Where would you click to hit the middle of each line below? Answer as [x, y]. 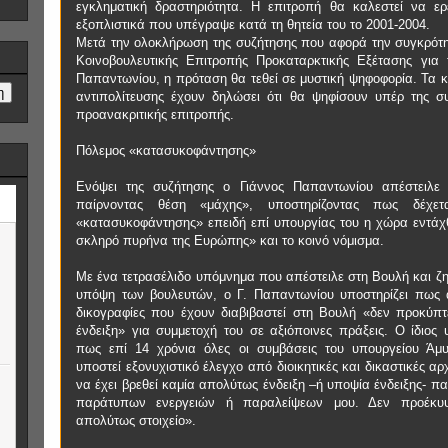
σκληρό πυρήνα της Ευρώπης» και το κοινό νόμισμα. [230, 240]
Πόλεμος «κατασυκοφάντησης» [166, 150]
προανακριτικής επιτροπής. [155, 114]
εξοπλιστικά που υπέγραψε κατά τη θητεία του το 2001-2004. [253, 24]
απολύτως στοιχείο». [136, 420]
